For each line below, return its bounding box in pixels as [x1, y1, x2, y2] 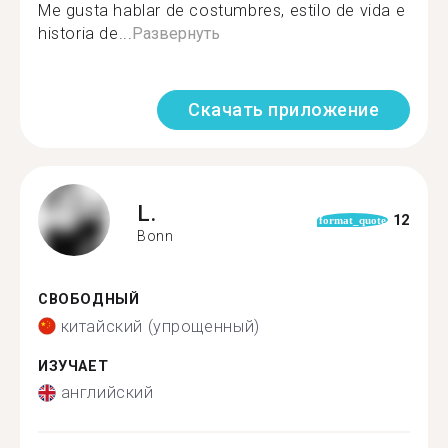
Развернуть [132, 24, 221, 43]
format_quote [319, 214, 387, 226]
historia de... [38, 24, 133, 43]
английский [60, 383, 154, 402]
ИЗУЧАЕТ [38, 357, 109, 375]
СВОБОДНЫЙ [38, 291, 140, 308]
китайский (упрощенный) [60, 316, 260, 336]
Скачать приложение [188, 99, 379, 120]
